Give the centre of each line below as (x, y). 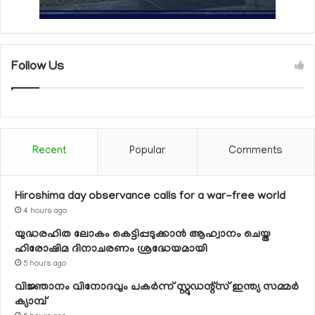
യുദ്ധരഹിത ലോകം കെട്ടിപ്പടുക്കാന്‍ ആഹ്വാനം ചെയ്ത (143, 234)
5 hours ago (45, 264)
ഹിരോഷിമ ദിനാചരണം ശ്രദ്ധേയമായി (111, 249)
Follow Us (38, 67)
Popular (147, 151)
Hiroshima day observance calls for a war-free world (150, 197)
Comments (256, 151)
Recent (49, 151)
